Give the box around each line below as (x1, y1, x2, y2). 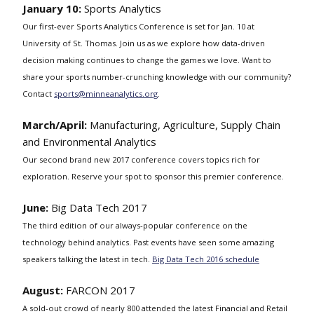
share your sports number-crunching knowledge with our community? (22, 71, 291, 82)
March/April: (22, 118, 90, 132)
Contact (22, 88, 54, 99)
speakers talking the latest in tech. (22, 254, 152, 264)
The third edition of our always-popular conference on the (22, 220, 247, 231)
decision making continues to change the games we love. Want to (22, 55, 271, 65)
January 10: (22, 1, 81, 15)
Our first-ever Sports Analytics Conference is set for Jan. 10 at (22, 21, 254, 32)
